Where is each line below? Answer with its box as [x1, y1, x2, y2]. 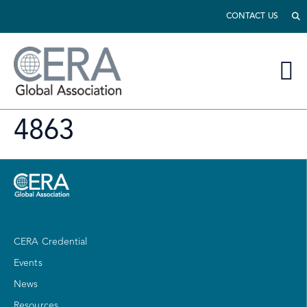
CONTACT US [225, 12, 278, 21]
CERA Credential [14, 237, 88, 247]
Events [14, 258, 42, 269]
